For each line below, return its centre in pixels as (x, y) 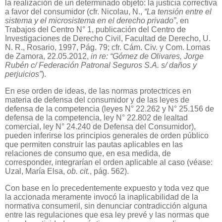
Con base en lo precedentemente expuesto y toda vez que (107, 188)
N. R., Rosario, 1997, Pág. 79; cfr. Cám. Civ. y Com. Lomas (108, 47)
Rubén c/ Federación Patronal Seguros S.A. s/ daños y (101, 65)
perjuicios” (23, 74)
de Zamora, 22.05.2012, (48, 56)
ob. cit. (78, 171)
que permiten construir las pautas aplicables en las (94, 144)
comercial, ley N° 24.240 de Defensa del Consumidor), (100, 126)
